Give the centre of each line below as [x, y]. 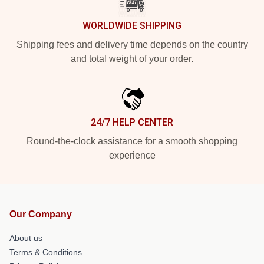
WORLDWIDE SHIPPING [132, 25]
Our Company [41, 214]
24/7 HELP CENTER [132, 122]
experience [132, 155]
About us [26, 238]
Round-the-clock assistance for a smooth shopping [132, 141]
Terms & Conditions [46, 252]
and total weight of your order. [132, 58]
